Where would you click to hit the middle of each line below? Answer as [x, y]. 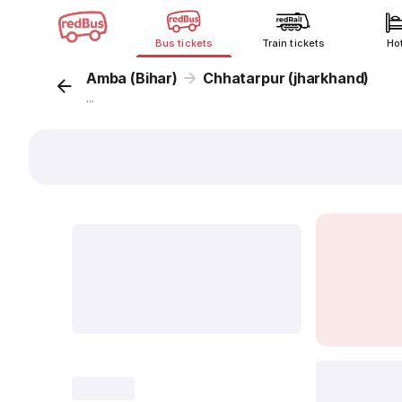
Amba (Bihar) [132, 78]
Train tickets [293, 43]
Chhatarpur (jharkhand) [286, 78]
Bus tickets [184, 43]
